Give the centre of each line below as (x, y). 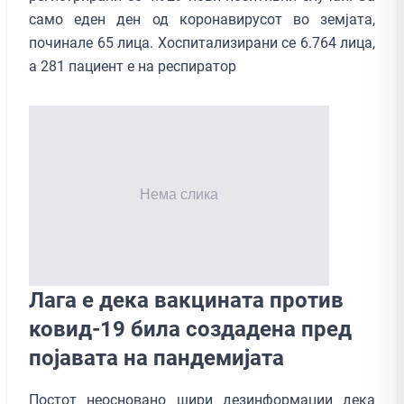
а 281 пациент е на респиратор (133, 66)
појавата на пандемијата (156, 358)
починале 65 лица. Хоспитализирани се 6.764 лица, (202, 42)
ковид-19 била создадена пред (190, 329)
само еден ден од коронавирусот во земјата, (202, 19)
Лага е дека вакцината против (186, 300)
